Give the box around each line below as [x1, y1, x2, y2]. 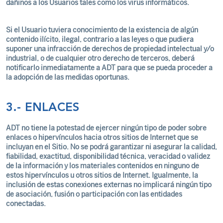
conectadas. [6, 200, 46, 208]
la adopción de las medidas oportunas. [6, 73, 129, 82]
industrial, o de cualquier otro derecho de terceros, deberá [6, 54, 195, 63]
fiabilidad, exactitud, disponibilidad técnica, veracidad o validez [6, 152, 210, 161]
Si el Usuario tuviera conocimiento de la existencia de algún [6, 26, 198, 34]
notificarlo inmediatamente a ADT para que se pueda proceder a [6, 64, 213, 72]
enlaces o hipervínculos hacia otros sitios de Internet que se [6, 133, 198, 142]
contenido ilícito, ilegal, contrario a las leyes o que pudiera [6, 35, 194, 44]
